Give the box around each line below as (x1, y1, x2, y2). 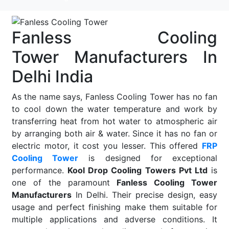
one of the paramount (12, 177, 117, 188)
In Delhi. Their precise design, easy (72, 189, 217, 200)
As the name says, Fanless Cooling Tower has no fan (12, 91, 217, 102)
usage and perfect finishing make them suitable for (12, 201, 217, 212)
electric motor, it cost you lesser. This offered (12, 140, 202, 151)
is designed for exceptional (78, 152, 218, 163)
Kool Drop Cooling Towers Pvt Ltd (67, 165, 208, 175)
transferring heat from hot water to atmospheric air (12, 116, 217, 126)
